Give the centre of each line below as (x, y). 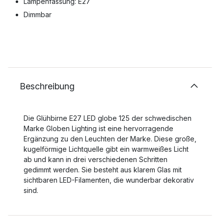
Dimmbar (38, 14)
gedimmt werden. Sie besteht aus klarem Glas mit (103, 170)
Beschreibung (47, 86)
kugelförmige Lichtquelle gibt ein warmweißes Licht (106, 149)
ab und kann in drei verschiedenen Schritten (96, 159)
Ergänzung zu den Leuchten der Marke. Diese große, (110, 139)
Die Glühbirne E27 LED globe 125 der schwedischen (108, 118)
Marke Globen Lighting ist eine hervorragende (98, 128)
